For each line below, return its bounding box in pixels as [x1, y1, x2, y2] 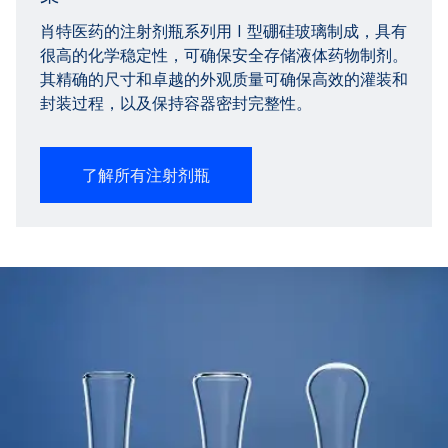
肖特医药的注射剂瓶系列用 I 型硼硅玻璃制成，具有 [40, 20, 407, 41]
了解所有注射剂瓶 [82, 164, 210, 185]
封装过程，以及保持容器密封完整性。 [40, 92, 312, 113]
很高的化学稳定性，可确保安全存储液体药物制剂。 [40, 44, 408, 65]
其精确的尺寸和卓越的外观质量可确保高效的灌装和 [40, 68, 408, 89]
